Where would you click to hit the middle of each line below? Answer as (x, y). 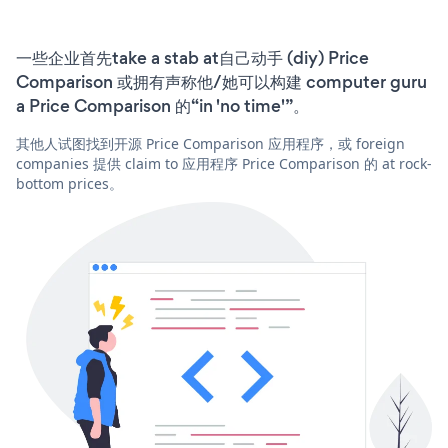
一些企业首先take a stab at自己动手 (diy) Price (192, 58)
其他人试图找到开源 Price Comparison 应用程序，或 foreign (210, 144)
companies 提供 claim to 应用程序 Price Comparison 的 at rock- (224, 164)
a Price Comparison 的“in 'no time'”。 (162, 106)
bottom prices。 (69, 184)
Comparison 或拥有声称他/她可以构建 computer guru (221, 82)
